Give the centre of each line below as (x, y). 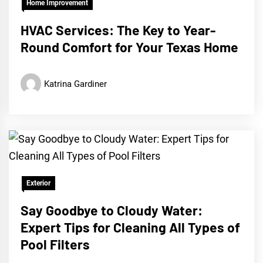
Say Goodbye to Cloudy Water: (112, 210)
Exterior (38, 183)
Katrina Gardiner (75, 84)
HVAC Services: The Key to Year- (118, 30)
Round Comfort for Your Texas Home (129, 47)
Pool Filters (55, 245)
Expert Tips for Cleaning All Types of (130, 227)
